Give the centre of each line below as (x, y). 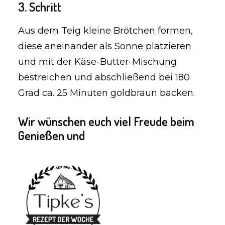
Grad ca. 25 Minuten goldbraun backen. (106, 93)
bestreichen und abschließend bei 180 (104, 77)
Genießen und (51, 135)
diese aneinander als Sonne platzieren (105, 46)
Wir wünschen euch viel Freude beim (106, 121)
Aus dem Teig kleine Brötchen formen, (105, 31)
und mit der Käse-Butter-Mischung (97, 62)
